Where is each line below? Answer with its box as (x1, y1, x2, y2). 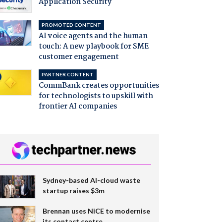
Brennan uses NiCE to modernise (42, 206, 150, 215)
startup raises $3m (42, 186, 105, 195)
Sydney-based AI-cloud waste (42, 175, 140, 184)
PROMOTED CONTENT (41, 21, 101, 28)
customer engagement (38, 51, 119, 63)
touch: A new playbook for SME (38, 40, 149, 53)
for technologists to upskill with (38, 90, 153, 102)
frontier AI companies (38, 100, 117, 112)
